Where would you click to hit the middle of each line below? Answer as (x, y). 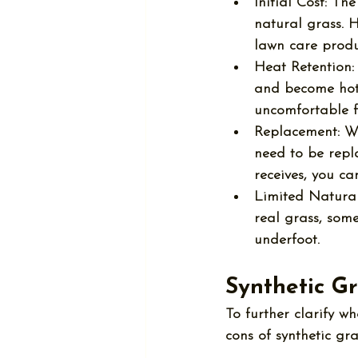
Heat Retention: (304, 68)
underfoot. (287, 240)
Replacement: (297, 132)
